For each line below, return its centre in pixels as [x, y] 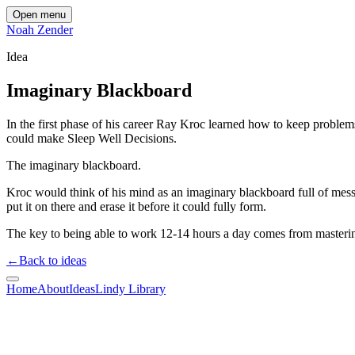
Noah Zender [40, 30]
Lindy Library [130, 288]
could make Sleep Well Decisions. [92, 138]
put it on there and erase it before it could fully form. [136, 206]
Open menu [39, 15]
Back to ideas [53, 260]
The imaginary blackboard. [74, 165]
